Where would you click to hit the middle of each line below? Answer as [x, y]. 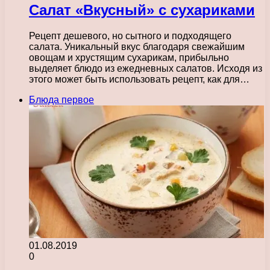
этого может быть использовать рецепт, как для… [139, 79]
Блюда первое [61, 99]
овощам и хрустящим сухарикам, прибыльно [129, 57]
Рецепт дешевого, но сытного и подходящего [130, 36]
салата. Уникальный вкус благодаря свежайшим [137, 46]
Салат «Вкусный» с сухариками [142, 10]
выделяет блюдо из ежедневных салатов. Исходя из [146, 68]
